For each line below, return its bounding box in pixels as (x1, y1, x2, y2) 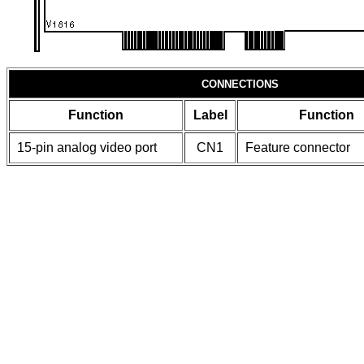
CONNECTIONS (201, 78, 279, 90)
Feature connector (245, 141, 350, 154)
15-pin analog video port (17, 141, 157, 154)
